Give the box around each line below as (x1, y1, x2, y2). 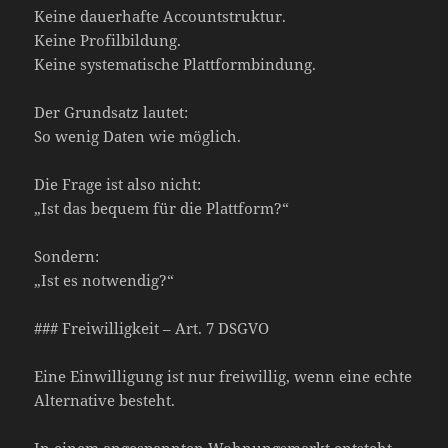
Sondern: (34, 245, 100, 266)
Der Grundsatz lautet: (34, 101, 189, 122)
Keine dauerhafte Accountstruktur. (34, 5, 287, 26)
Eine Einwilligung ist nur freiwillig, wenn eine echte (34, 365, 413, 386)
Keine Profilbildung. (34, 29, 182, 50)
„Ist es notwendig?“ (34, 269, 175, 290)
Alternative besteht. (34, 389, 176, 410)
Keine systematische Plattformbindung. (34, 53, 317, 74)
